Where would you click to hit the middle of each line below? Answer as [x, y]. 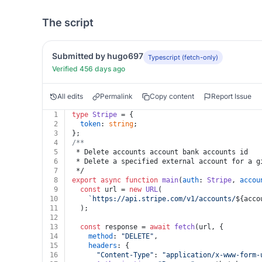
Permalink [116, 96]
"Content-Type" [125, 255]
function [142, 180]
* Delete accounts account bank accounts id [160, 152]
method [101, 236]
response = [125, 227]
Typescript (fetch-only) [183, 57]
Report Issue [231, 96]
